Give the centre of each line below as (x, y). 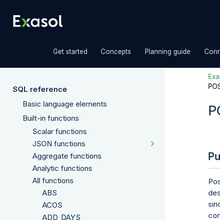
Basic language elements (65, 104)
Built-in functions (51, 118)
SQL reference (40, 89)
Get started (70, 52)
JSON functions (59, 143)
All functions (53, 180)
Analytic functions (62, 168)
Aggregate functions (67, 156)
